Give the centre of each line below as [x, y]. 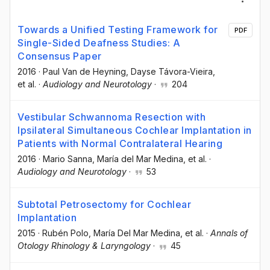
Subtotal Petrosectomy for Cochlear [104, 205]
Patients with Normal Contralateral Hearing [120, 144]
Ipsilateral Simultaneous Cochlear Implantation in [135, 130]
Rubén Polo [65, 233]
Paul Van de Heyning [84, 71]
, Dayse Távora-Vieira [169, 71]
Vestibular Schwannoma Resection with [111, 117]
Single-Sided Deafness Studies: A [99, 43]
